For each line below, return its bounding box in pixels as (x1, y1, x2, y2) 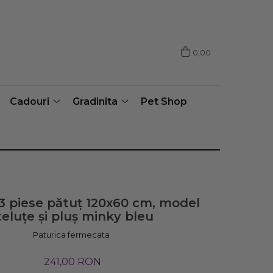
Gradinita (73, 96, 118, 107)
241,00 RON (44, 256, 102, 268)
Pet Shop (141, 96, 187, 107)
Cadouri (10, 96, 49, 107)
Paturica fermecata (33, 230, 110, 239)
